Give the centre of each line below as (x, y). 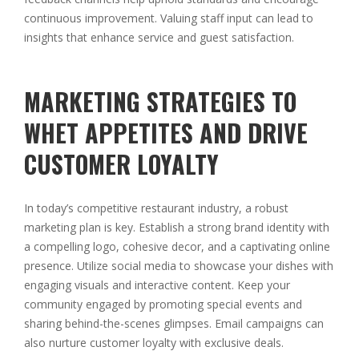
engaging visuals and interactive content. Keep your (157, 285)
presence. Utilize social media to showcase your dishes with (179, 266)
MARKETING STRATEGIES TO (160, 102)
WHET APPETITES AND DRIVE (166, 133)
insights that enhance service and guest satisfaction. (159, 38)
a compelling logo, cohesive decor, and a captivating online (177, 247)
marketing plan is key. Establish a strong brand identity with (177, 228)
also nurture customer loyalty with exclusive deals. (154, 343)
